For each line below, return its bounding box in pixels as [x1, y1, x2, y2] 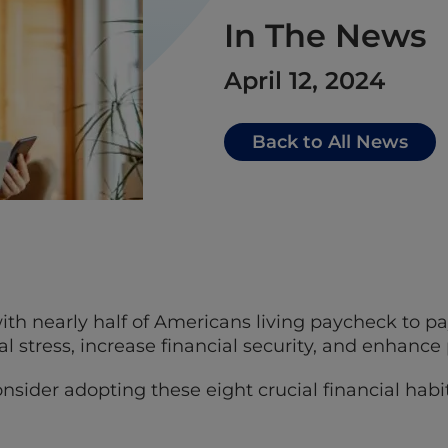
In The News [224, 15, 426, 55]
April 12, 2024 [224, 65, 385, 95]
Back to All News [252, 130, 408, 153]
